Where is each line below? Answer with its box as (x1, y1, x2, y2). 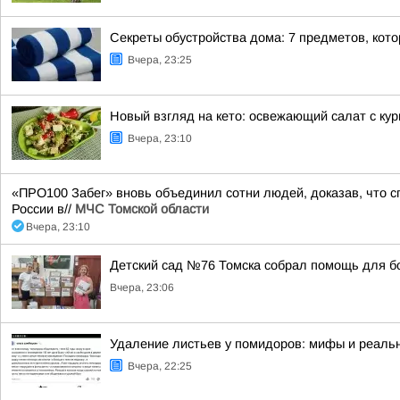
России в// (12, 202, 75, 216)
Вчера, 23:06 (110, 281, 174, 294)
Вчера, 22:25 (128, 360, 192, 372)
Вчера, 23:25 (128, 54, 192, 66)
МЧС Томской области (75, 202, 209, 216)
